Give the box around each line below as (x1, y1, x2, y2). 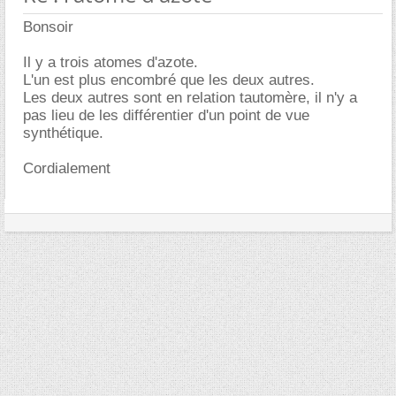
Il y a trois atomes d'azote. (23, 54, 198, 71)
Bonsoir (23, 19, 73, 35)
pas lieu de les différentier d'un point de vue (23, 107, 309, 124)
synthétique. (23, 125, 103, 141)
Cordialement (23, 160, 110, 177)
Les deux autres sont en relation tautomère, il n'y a (23, 89, 357, 106)
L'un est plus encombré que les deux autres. (23, 72, 315, 88)
